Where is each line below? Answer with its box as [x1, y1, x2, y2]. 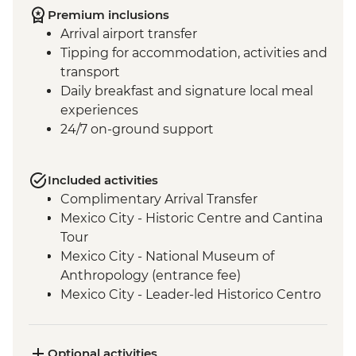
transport [60, 64, 120, 80]
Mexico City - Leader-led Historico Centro [60, 287, 321, 303]
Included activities [48, 172, 158, 188]
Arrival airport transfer [60, 26, 197, 42]
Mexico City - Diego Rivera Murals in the [60, 325, 312, 341]
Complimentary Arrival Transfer [60, 192, 257, 207]
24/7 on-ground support [60, 122, 214, 137]
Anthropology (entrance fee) [60, 268, 241, 284]
